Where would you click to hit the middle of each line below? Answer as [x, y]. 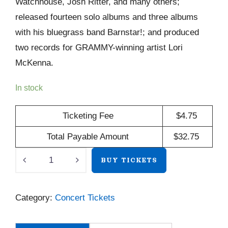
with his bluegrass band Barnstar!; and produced [107, 33]
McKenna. [34, 63]
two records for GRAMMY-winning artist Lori [99, 48]
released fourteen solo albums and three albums [107, 17]
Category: [35, 198]
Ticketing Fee [88, 116]
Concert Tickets [85, 198]
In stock [29, 88]
